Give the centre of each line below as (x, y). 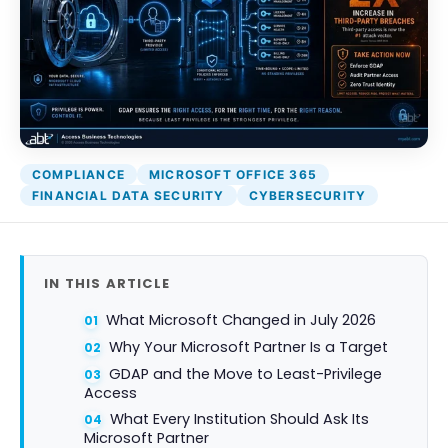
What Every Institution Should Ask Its (239, 418)
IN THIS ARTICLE (107, 283)
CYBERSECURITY (307, 195)
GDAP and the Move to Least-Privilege (245, 373)
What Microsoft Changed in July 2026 (241, 319)
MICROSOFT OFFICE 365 (233, 174)
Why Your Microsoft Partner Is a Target (248, 346)
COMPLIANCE (78, 174)
